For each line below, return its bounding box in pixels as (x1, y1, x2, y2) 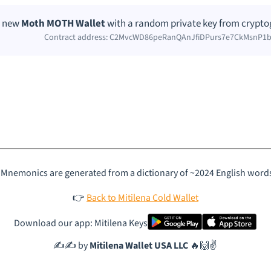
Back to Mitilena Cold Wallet (86, 191, 198, 205)
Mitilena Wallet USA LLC (90, 239, 189, 253)
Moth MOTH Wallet (21, 16, 106, 31)
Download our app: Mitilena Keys (14, 217, 148, 230)
